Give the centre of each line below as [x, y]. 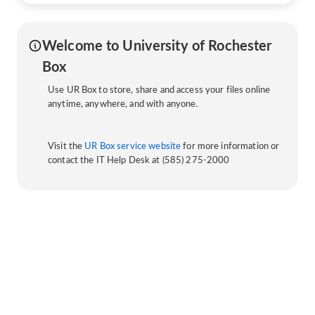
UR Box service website [133, 146]
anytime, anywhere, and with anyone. [123, 104]
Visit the [66, 146]
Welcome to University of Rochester [157, 46]
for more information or [230, 146]
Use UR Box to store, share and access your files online [159, 90]
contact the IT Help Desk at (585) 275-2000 [139, 160]
